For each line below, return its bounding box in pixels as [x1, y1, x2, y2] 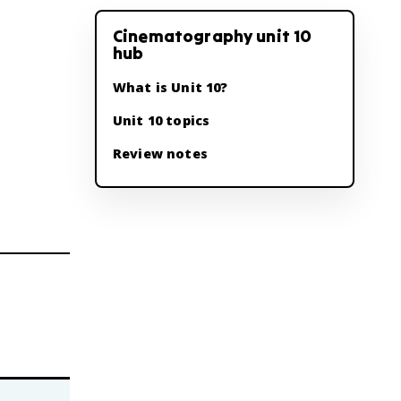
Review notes [113, 145, 208, 162]
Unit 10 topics [113, 112, 210, 129]
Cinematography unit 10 [113, 25, 312, 47]
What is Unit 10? [113, 79, 228, 96]
